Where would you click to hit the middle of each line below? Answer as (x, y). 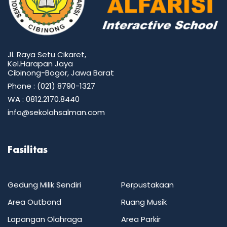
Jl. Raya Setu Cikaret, (47, 55)
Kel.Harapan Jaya (40, 64)
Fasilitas (28, 151)
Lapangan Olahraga (45, 219)
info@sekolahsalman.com (56, 112)
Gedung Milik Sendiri (44, 185)
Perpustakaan (147, 185)
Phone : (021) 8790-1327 (51, 86)
